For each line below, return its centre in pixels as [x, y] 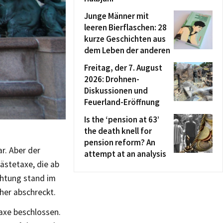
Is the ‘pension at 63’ [122, 119]
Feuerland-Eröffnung [122, 102]
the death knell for [118, 131]
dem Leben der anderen [127, 50]
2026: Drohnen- [112, 79]
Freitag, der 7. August [123, 68]
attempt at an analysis [125, 154]
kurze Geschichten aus [125, 39]
